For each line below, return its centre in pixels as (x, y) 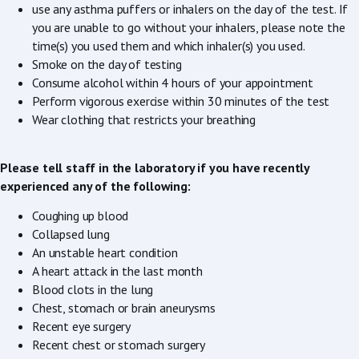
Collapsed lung (71, 234)
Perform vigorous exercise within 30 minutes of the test (181, 101)
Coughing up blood (81, 216)
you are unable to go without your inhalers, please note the (189, 27)
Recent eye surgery (82, 327)
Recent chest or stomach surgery (119, 345)
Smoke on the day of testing (107, 64)
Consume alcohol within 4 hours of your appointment (173, 82)
